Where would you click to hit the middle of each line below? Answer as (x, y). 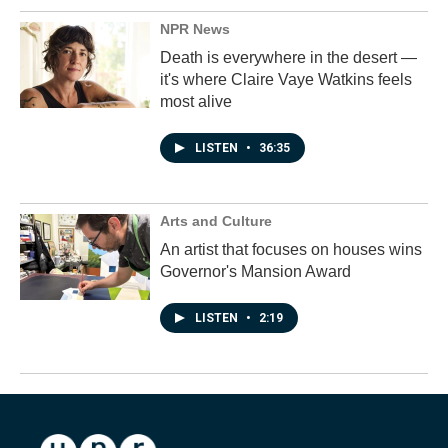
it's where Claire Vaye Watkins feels (286, 79)
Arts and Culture (216, 221)
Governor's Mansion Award (255, 271)
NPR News (195, 29)
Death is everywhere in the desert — (288, 57)
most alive (196, 101)
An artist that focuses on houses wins (291, 249)
